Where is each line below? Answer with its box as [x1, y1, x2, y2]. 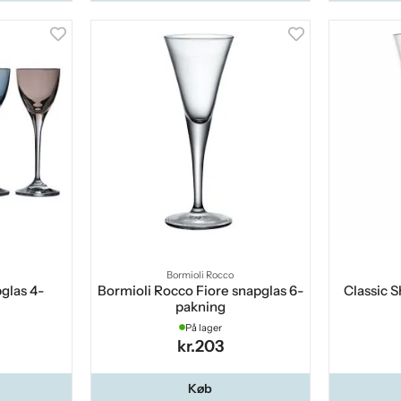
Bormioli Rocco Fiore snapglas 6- [97, 281, 303, 299]
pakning [175, 297, 226, 315]
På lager [184, 320, 222, 334]
